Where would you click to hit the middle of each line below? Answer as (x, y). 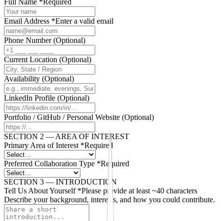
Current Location (31, 59)
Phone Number (28, 40)
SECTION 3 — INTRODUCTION (60, 182)
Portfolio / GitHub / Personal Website (62, 117)
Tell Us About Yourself (40, 190)
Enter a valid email (84, 21)
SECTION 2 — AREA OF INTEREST (67, 136)
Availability (22, 78)
